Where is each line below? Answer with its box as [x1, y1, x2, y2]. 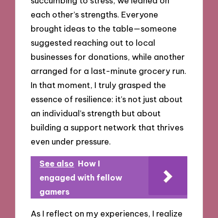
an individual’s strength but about [31, 108, 161, 119]
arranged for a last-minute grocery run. [31, 66, 187, 76]
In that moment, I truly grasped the [31, 80, 166, 91]
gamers [39, 186, 70, 197]
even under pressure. [31, 136, 111, 147]
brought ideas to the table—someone [31, 23, 177, 34]
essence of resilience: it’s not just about [31, 94, 183, 105]
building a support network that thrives [31, 122, 184, 133]
